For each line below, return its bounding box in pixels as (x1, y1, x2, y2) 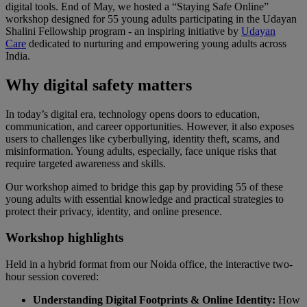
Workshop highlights (5, 230, 123, 245)
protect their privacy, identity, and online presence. (5, 205, 222, 217)
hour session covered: (5, 271, 99, 283)
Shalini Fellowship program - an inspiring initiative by (5, 25, 241, 37)
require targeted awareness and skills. (5, 157, 166, 169)
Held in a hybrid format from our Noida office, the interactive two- (5, 258, 293, 271)
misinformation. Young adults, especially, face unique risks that (5, 145, 276, 157)
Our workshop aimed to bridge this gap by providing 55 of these (5, 180, 283, 193)
